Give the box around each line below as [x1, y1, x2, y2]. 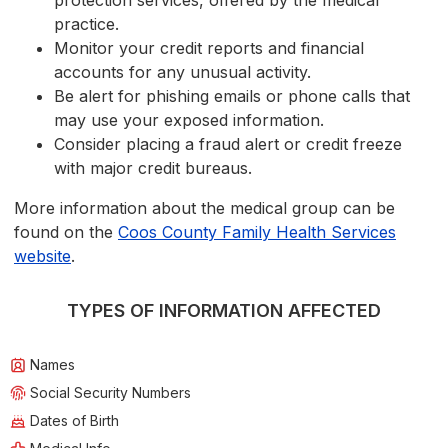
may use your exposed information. [54, 110, 324, 131]
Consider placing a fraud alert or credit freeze [54, 134, 402, 155]
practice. [54, 14, 119, 35]
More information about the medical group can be [14, 198, 395, 219]
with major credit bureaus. [54, 158, 252, 179]
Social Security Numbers [30, 384, 191, 402]
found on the [14, 222, 118, 243]
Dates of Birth [30, 412, 119, 430]
